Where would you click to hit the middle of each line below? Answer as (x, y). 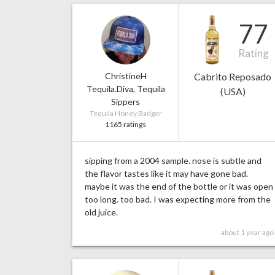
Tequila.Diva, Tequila (126, 89)
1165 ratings (126, 125)
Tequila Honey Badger (126, 114)
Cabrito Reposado (233, 77)
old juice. (101, 212)
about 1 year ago (247, 233)
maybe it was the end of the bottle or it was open (179, 187)
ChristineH (126, 76)
